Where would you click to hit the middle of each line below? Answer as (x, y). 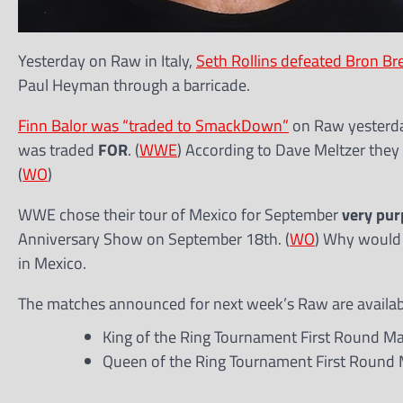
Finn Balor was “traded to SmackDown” (153, 125)
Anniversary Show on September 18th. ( (154, 239)
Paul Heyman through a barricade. (134, 85)
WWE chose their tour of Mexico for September (180, 215)
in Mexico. (52, 263)
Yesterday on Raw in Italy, (107, 61)
